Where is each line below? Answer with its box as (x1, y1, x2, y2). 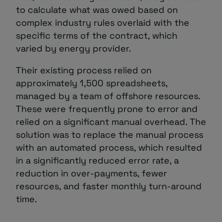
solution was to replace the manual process (16, 128, 203, 140)
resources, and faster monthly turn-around (16, 180, 202, 192)
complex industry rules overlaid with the (16, 16, 189, 28)
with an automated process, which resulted (16, 141, 202, 153)
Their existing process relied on (16, 64, 152, 76)
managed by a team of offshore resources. (16, 90, 200, 102)
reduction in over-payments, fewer (16, 167, 167, 179)
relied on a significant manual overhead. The (16, 115, 206, 127)
